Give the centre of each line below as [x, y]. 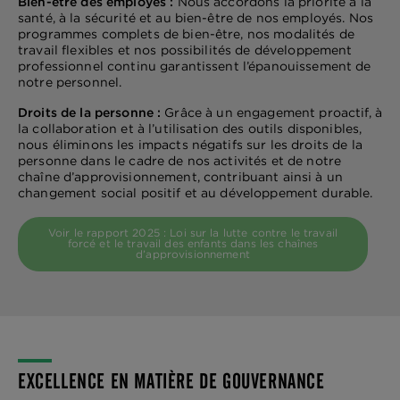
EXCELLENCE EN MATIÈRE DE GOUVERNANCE [171, 381]
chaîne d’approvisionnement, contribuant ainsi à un [180, 177]
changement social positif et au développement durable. [197, 193]
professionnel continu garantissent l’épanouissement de [195, 67]
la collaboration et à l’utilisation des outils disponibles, [190, 129]
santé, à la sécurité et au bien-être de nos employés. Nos [196, 18]
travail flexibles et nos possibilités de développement [185, 50]
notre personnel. [70, 83]
